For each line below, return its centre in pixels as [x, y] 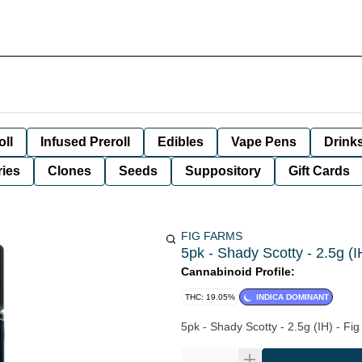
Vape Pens [264, 142]
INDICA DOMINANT [293, 297]
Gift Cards [319, 171]
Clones [69, 171]
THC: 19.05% [210, 297]
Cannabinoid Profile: [238, 271]
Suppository [223, 171]
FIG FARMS [212, 236]
